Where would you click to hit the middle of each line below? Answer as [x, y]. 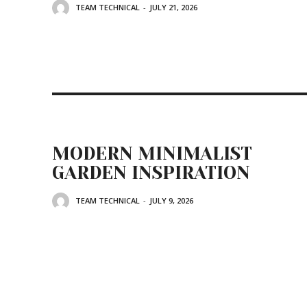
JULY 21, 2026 [173, 8]
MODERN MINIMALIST [152, 153]
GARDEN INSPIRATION [151, 173]
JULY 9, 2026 [171, 201]
